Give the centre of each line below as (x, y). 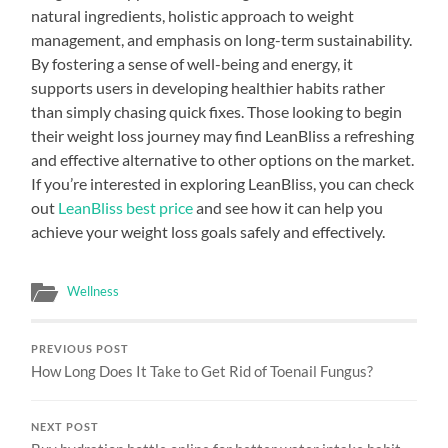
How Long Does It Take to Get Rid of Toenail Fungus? (202, 370)
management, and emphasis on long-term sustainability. (222, 39)
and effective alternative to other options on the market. (223, 159)
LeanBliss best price (126, 207)
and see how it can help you (288, 207)
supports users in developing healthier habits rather (208, 87)
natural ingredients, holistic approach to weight (193, 15)
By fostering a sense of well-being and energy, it (192, 63)
